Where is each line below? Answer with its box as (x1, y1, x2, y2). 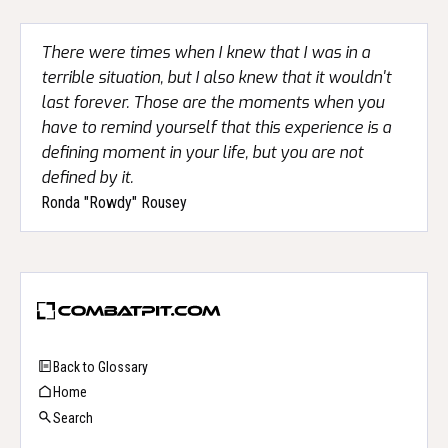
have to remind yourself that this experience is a (41, 117, 391, 138)
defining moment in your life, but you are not (41, 142, 363, 163)
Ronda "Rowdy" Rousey (41, 193, 187, 212)
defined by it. (41, 167, 133, 188)
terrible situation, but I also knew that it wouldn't (41, 67, 391, 88)
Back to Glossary (53, 358, 148, 375)
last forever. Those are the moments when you (41, 92, 384, 113)
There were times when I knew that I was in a (41, 42, 370, 63)
